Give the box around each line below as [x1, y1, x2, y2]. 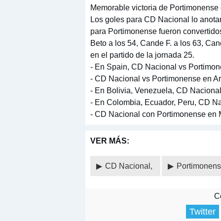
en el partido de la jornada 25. [90, 50, 194, 60]
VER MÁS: [90, 137, 129, 146]
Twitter [189, 207, 216, 217]
